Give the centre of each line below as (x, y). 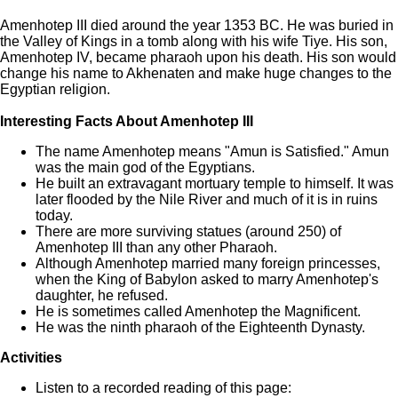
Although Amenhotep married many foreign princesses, (208, 264)
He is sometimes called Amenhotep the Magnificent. (198, 312)
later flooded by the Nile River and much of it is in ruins (207, 200)
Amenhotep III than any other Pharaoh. (156, 248)
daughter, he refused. (102, 296)
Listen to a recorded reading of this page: (163, 388)
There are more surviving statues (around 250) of (188, 232)
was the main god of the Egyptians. (145, 168)
